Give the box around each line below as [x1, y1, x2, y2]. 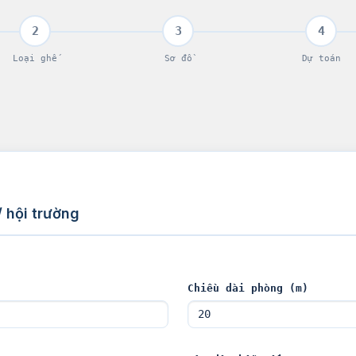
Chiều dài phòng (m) [188, 281, 308, 294]
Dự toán [301, 52, 341, 64]
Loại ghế [13, 52, 57, 64]
